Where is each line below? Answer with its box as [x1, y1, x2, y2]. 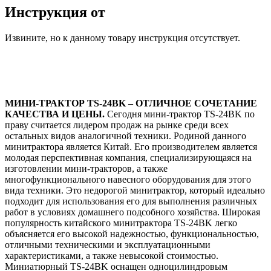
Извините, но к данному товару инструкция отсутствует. [5, 33, 240, 44]
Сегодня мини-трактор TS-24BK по [105, 109, 255, 120]
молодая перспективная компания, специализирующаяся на [5, 152, 252, 163]
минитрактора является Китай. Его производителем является [5, 142, 257, 152]
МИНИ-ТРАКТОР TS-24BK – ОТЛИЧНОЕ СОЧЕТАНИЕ [5, 98, 257, 109]
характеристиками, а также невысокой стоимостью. [5, 250, 218, 261]
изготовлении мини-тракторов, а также [5, 163, 168, 174]
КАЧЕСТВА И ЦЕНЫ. [5, 109, 105, 120]
